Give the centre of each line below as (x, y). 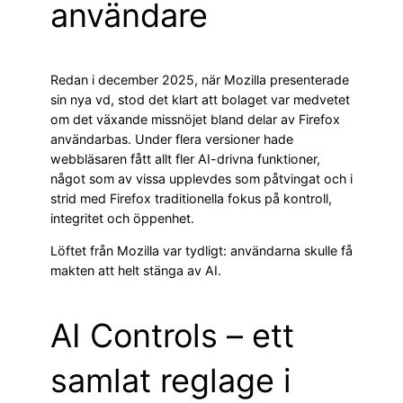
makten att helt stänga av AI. (136, 271)
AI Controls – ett (172, 336)
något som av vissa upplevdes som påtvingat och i (201, 179)
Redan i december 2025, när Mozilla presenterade (200, 80)
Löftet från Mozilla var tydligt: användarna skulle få (201, 251)
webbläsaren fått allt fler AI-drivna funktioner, (185, 159)
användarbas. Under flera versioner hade (172, 139)
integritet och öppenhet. (122, 219)
